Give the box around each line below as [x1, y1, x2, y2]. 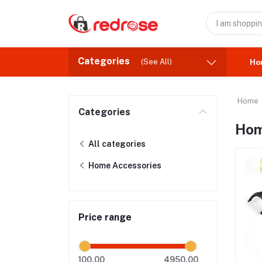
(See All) [141, 57, 172, 66]
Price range [78, 212, 132, 223]
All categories [87, 139, 146, 149]
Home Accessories [87, 161, 161, 170]
